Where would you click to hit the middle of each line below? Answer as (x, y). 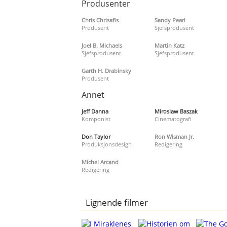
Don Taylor (96, 136)
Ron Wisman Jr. (174, 136)
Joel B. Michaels (102, 45)
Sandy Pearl (170, 20)
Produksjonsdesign (107, 144)
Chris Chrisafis (100, 20)
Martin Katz (169, 45)
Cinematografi (173, 119)
